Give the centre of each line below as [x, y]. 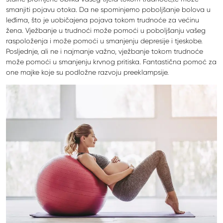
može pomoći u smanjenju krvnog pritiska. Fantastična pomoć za [111, 61]
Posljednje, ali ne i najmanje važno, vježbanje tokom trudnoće [105, 51]
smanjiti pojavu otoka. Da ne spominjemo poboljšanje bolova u [108, 9]
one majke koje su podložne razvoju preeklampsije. [87, 72]
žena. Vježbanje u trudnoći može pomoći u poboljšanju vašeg [106, 30]
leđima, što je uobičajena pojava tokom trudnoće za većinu [103, 20]
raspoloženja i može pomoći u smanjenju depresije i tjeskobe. [104, 41]
